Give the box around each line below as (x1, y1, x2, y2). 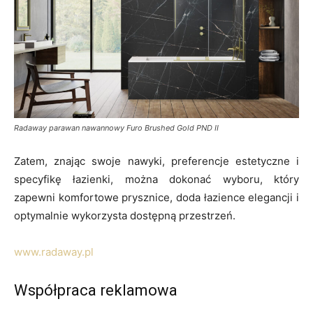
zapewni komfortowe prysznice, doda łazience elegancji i (14, 191, 299, 205)
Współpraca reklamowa (14, 282, 177, 300)
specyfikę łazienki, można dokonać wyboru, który (14, 173, 299, 187)
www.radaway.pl (14, 245, 94, 259)
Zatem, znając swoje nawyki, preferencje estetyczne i (14, 154, 299, 168)
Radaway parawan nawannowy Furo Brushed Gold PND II (14, 123, 219, 133)
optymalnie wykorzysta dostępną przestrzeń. (14, 209, 235, 223)
